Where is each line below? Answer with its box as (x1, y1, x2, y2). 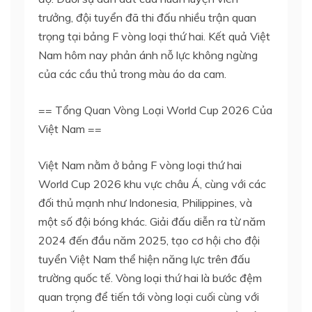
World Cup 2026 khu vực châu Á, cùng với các (38, 176, 266, 191)
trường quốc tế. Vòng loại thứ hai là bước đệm (38, 270, 262, 285)
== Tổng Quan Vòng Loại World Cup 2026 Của (38, 102, 272, 117)
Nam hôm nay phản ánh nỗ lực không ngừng (38, 47, 258, 62)
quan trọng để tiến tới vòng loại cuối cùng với (38, 289, 259, 304)
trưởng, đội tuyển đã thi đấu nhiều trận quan (38, 10, 256, 24)
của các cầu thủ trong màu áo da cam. (38, 66, 226, 81)
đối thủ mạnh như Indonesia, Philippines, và (38, 195, 252, 210)
